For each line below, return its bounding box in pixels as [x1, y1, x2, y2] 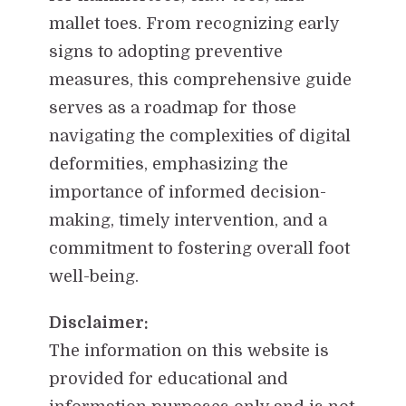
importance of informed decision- [48, 182, 326, 201]
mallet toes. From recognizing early [48, 14, 339, 33]
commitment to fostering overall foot [48, 238, 350, 257]
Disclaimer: [48, 313, 149, 332]
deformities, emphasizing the [48, 154, 288, 173]
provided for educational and [48, 369, 288, 388]
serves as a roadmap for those [48, 98, 296, 117]
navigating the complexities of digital [48, 126, 351, 145]
